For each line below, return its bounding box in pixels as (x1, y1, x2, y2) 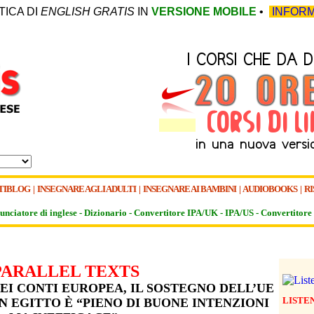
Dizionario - (84, 207, 134, 218)
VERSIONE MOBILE (151, 6, 257, 18)
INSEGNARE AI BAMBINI (143, 184, 236, 194)
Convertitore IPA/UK (134, 207, 218, 218)
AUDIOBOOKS (243, 184, 297, 194)
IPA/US (225, 207, 254, 218)
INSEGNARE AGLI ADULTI (37, 184, 137, 194)
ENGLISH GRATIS (41, 6, 135, 18)
